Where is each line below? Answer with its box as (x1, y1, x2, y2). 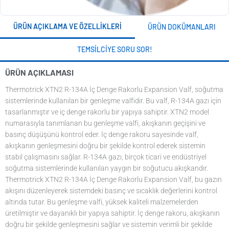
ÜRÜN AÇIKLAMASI (5, 67, 74, 77)
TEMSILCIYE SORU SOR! (77, 44, 152, 54)
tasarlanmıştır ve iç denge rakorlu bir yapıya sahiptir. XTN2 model (5, 108, 209, 117)
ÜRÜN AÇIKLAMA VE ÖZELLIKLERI (13, 21, 122, 31)
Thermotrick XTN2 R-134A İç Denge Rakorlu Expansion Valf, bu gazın (5, 175, 222, 184)
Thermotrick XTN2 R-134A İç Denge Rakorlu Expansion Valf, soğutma (5, 85, 223, 94)
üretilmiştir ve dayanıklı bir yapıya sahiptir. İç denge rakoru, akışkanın (5, 209, 220, 218)
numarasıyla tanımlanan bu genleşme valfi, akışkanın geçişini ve (5, 119, 205, 128)
